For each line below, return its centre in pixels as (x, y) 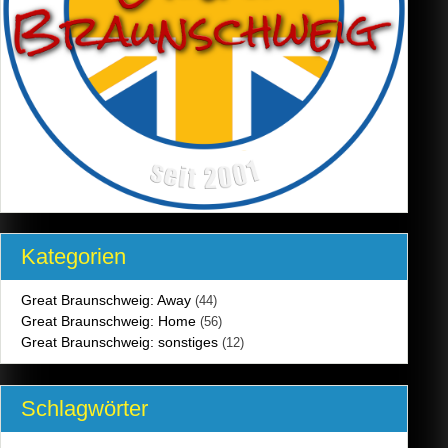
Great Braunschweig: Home (108, 321)
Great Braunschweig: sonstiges (119, 342)
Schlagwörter (84, 408)
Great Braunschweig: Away (106, 300)
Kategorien (73, 257)
